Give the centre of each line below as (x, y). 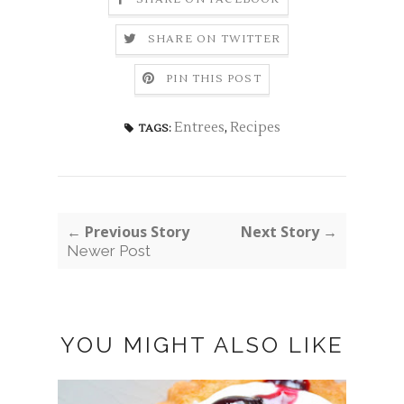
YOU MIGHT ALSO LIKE (202, 344)
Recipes (255, 127)
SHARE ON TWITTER (214, 39)
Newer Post (109, 250)
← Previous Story (128, 231)
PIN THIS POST (214, 78)
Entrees (199, 127)
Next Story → (289, 231)
